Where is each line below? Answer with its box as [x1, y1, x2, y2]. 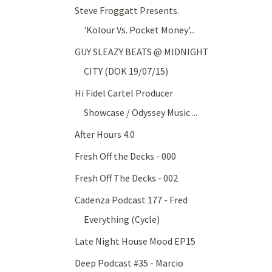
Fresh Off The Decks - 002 [75, 172, 178, 185]
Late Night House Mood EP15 [75, 235, 196, 248]
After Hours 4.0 [75, 128, 135, 141]
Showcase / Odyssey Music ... [84, 106, 198, 119]
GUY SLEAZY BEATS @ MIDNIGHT [75, 46, 209, 58]
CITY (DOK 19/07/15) [84, 65, 169, 78]
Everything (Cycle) [84, 213, 160, 226]
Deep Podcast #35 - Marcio [75, 257, 184, 270]
